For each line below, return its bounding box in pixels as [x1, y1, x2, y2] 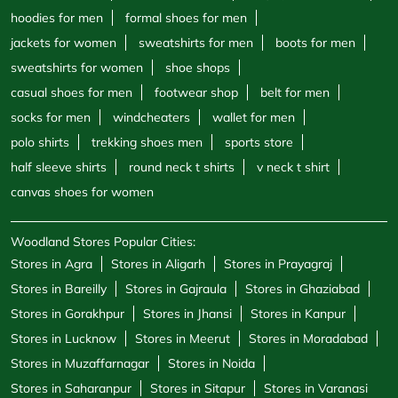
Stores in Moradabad [249, 330, 368, 347]
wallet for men [212, 109, 295, 126]
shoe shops [165, 60, 230, 76]
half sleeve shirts [11, 159, 107, 176]
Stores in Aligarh [111, 256, 205, 273]
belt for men [260, 84, 330, 101]
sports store [225, 134, 293, 151]
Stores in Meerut [135, 330, 230, 347]
